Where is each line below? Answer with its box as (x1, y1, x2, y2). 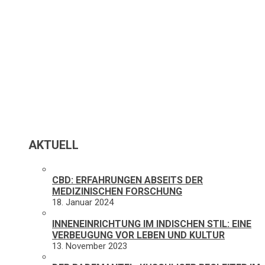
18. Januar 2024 (52, 196, 114, 208)
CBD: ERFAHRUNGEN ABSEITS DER (52, 174, 203, 186)
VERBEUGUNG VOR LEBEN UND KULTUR (52, 229, 225, 241)
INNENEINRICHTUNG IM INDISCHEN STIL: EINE (52, 218, 251, 230)
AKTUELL (28, 137, 79, 152)
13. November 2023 (52, 240, 127, 251)
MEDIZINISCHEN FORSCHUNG (52, 185, 182, 197)
